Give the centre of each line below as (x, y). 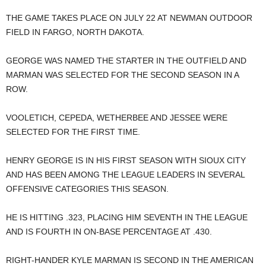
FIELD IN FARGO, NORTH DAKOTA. (75, 32)
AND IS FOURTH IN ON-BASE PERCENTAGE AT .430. (109, 232)
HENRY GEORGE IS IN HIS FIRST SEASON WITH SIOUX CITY (126, 160)
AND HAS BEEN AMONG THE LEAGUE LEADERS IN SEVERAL (125, 175)
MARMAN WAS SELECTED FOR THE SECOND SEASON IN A (122, 75)
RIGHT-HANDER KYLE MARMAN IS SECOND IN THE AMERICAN (130, 260)
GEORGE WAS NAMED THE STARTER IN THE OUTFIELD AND (126, 61)
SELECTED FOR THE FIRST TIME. (73, 132)
